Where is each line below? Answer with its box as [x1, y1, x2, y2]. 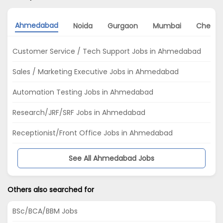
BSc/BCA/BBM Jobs [12, 206, 78, 217]
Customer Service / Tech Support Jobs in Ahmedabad [12, 46, 201, 57]
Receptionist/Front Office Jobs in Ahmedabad [12, 128, 173, 138]
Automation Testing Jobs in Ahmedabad [12, 87, 153, 98]
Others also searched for [7, 185, 94, 195]
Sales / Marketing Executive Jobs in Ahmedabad [12, 67, 179, 77]
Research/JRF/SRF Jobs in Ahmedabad [12, 108, 145, 118]
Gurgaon [108, 20, 138, 31]
